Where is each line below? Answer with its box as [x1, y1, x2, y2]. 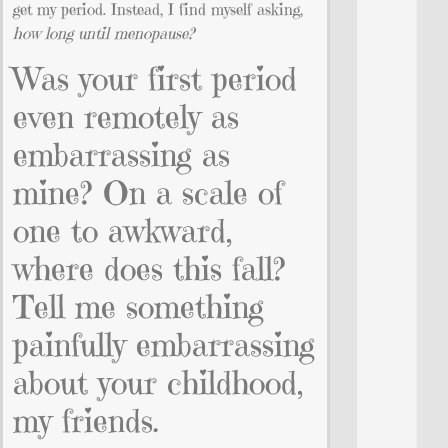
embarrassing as [13, 134, 230, 175]
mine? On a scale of [13, 172, 283, 213]
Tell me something [13, 286, 264, 327]
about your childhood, [13, 362, 304, 403]
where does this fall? [13, 248, 286, 289]
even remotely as [13, 96, 239, 137]
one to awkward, [13, 210, 233, 251]
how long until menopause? [13, 23, 194, 44]
